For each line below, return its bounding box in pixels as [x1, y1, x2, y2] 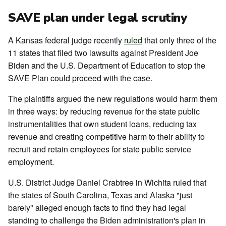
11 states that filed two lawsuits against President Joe [8, 47, 198, 59]
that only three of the [142, 34, 216, 46]
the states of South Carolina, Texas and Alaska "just [8, 189, 192, 201]
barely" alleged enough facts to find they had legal [8, 202, 186, 213]
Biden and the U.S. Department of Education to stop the [8, 60, 205, 71]
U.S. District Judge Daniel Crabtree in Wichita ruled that [8, 177, 206, 188]
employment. [8, 156, 54, 167]
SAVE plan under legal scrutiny [8, 10, 187, 26]
